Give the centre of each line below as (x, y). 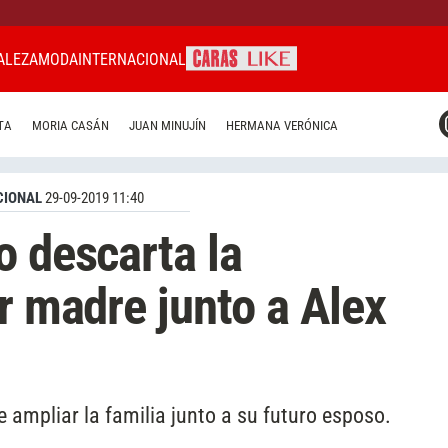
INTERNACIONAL (132, 59)
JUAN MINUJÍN (167, 126)
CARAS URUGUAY (148, 182)
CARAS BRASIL (141, 146)
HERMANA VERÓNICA (282, 126)
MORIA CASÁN (70, 126)
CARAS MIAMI (138, 110)
